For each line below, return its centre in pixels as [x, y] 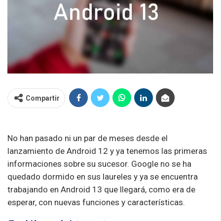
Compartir [43, 98]
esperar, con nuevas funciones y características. [98, 202]
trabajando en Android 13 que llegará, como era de [101, 189]
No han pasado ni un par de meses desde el [88, 138]
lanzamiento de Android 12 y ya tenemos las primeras [107, 151]
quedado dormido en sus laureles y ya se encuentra [103, 176]
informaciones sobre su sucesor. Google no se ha [99, 164]
